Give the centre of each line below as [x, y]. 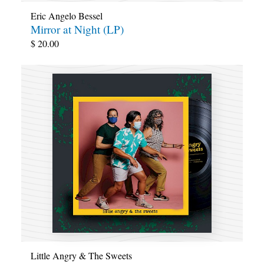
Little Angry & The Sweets [81, 256]
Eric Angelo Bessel [67, 15]
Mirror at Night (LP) [77, 29]
